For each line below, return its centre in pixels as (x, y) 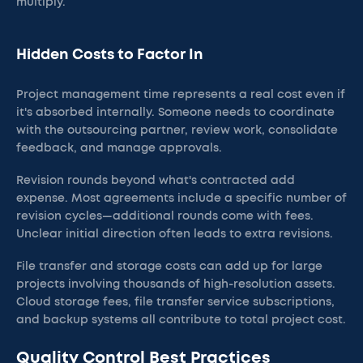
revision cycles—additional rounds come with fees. (165, 216)
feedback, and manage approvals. (119, 148)
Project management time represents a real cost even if (181, 95)
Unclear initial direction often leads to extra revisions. (175, 234)
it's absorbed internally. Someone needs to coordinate (175, 113)
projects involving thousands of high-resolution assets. (176, 284)
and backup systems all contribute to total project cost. (181, 320)
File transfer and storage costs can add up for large (169, 267)
